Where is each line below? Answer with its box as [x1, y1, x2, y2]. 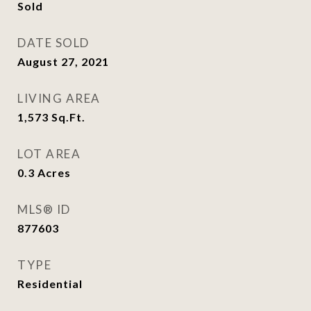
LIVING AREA [17, 91, 101, 106]
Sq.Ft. [51, 110, 85, 124]
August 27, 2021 [17, 55, 109, 68]
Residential [17, 277, 83, 290]
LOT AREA [17, 146, 81, 161]
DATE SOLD [17, 35, 90, 50]
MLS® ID [17, 202, 71, 217]
